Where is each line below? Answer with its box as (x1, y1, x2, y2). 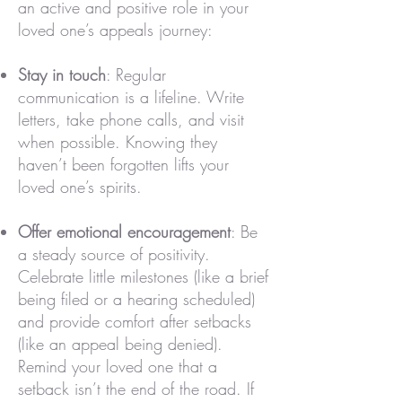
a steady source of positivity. (18, 243, 210, 265)
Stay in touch (18, 64, 106, 85)
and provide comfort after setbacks (18, 310, 251, 332)
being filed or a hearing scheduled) (18, 288, 255, 310)
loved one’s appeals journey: (18, 19, 213, 40)
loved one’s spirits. (18, 176, 142, 197)
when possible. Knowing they (18, 131, 217, 153)
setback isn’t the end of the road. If (18, 378, 254, 399)
